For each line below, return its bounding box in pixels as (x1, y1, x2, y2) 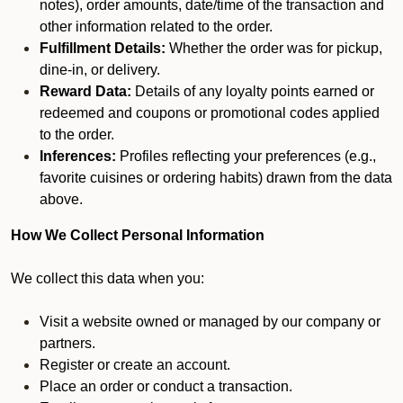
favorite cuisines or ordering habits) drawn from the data (40, 170, 392, 185)
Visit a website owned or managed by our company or (40, 314, 381, 329)
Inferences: (40, 148, 116, 164)
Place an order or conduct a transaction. (40, 379, 292, 394)
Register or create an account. (40, 357, 230, 372)
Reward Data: (40, 84, 131, 99)
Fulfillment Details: (40, 40, 166, 56)
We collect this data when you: (11, 271, 204, 286)
